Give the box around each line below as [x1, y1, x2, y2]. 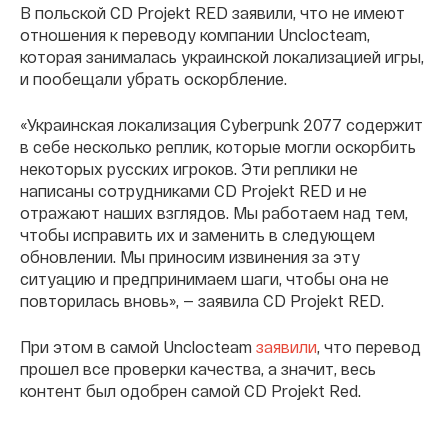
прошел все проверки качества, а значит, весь [20, 358, 376, 378]
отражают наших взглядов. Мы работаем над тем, [20, 202, 408, 222]
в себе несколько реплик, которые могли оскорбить [20, 136, 416, 156]
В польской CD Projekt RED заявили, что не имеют [20, 2, 405, 22]
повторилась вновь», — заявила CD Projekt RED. [20, 290, 384, 310]
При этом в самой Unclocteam [20, 336, 256, 356]
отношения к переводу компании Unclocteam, [20, 24, 370, 44]
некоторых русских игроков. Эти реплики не [20, 158, 358, 178]
